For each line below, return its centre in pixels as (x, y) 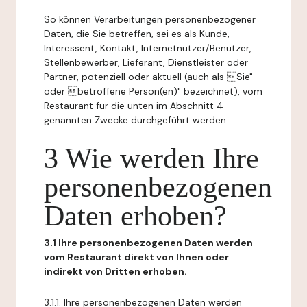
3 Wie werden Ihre (151, 158)
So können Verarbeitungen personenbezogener (150, 19)
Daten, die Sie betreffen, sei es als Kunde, (137, 34)
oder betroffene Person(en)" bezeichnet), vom (153, 91)
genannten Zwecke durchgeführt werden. (136, 120)
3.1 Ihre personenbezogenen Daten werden (148, 243)
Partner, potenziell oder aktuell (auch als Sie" (148, 77)
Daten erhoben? (135, 216)
